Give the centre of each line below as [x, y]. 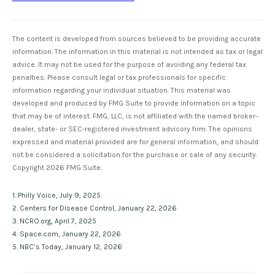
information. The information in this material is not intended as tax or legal [137, 52]
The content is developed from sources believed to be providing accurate [137, 39]
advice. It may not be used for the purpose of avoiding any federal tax [129, 65]
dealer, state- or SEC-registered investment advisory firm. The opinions [132, 129]
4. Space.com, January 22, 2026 [67, 234]
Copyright [29, 168]
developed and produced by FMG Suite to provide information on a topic [134, 103]
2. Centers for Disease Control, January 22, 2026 [95, 208]
